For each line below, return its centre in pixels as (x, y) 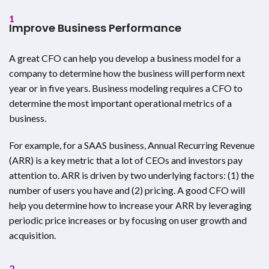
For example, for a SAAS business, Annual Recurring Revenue (132, 145)
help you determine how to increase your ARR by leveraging (130, 205)
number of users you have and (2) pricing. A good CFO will (127, 190)
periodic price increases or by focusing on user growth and (128, 220)
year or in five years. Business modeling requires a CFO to (126, 88)
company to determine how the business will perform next (127, 73)
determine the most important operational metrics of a (120, 103)
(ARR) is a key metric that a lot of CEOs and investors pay (126, 160)
